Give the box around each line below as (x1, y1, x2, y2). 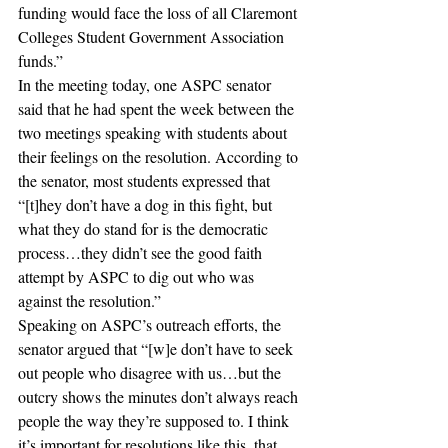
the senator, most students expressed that (18, 170, 274, 191)
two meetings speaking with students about (18, 122, 291, 143)
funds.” (18, 50, 67, 71)
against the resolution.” (18, 290, 165, 311)
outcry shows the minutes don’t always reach (18, 386, 302, 407)
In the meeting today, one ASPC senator (18, 74, 275, 95)
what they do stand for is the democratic (18, 218, 272, 239)
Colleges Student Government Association (18, 26, 288, 47)
